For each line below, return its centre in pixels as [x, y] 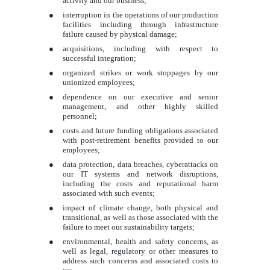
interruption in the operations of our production [141, 14]
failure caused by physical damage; [120, 34]
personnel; [80, 116]
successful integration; [100, 58]
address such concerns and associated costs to [141, 260]
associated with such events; [109, 193]
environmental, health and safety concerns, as [141, 241]
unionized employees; [99, 82]
